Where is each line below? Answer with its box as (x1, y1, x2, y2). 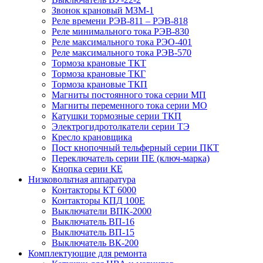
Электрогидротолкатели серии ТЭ (52, 121, 190, 131)
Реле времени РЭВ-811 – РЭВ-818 (52, 15, 188, 26)
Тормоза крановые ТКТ (52, 58, 146, 68)
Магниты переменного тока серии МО (52, 100, 207, 110)
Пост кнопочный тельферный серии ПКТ (52, 142, 219, 153)
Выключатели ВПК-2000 (52, 205, 151, 216)
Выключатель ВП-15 (52, 227, 134, 237)
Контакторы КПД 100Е (52, 195, 145, 205)
